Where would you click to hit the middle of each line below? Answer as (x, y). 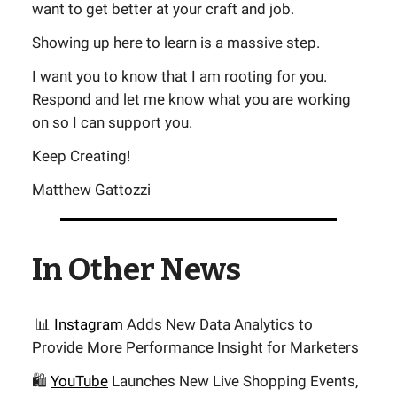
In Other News (136, 269)
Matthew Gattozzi (91, 190)
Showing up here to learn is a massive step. (176, 43)
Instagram (89, 324)
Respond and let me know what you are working (191, 99)
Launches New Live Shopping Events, (233, 381)
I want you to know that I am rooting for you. (179, 76)
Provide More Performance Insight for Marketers (195, 347)
